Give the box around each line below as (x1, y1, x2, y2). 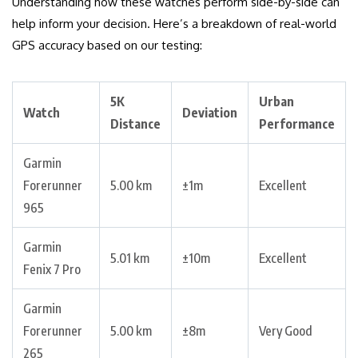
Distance (110, 116, 161, 133)
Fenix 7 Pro (23, 261, 81, 278)
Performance (259, 116, 335, 133)
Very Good (259, 323, 312, 340)
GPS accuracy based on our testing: (12, 38, 202, 54)
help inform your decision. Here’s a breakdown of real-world (12, 16, 336, 32)
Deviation (182, 105, 237, 121)
